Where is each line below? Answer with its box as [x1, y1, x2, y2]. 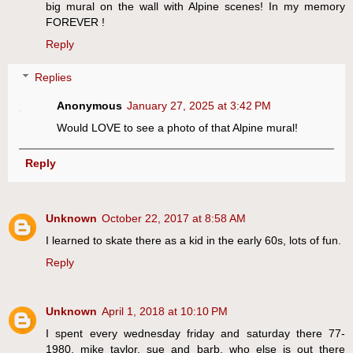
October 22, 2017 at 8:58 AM [102, 212, 246, 225]
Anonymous [57, 98, 123, 112]
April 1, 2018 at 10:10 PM [102, 305, 228, 318]
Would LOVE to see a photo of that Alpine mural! [57, 121, 299, 134]
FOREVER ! [46, 16, 105, 29]
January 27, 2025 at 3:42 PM [127, 98, 272, 112]
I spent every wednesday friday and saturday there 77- [46, 327, 345, 340]
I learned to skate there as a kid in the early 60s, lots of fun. [46, 234, 341, 247]
